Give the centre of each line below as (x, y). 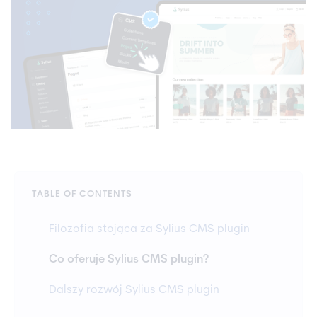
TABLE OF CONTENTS (82, 195)
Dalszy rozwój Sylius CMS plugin (136, 290)
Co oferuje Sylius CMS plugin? (130, 260)
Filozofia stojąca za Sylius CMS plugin (149, 230)
